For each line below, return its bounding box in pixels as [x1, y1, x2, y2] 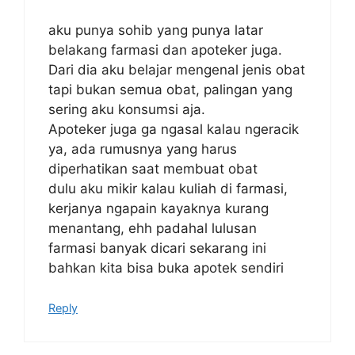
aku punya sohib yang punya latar [48, 21, 263, 38]
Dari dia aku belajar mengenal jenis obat [48, 61, 305, 78]
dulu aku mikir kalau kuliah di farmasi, [48, 180, 288, 197]
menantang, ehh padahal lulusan [48, 219, 257, 236]
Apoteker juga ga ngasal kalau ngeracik [48, 120, 299, 137]
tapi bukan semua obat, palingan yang [48, 81, 292, 97]
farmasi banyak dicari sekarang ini [48, 239, 266, 256]
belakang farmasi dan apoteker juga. [48, 41, 282, 58]
